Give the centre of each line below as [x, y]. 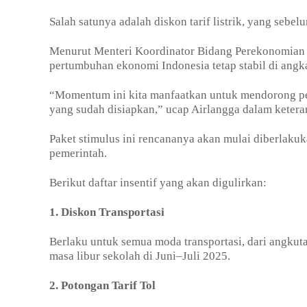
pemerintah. [78, 153]
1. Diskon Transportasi [107, 212]
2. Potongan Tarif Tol [102, 286]
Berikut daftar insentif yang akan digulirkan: [158, 183]
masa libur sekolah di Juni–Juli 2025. [140, 256]
